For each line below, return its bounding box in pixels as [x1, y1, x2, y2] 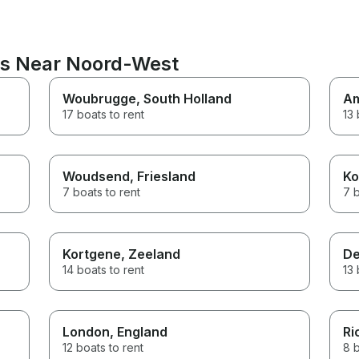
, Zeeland [121, 245, 181, 262]
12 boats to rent [63, 340, 144, 354]
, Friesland [130, 167, 196, 184]
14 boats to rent [63, 262, 145, 276]
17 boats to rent [63, 107, 145, 121]
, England [110, 323, 168, 340]
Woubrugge [63, 90, 137, 107]
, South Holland [136, 90, 232, 107]
